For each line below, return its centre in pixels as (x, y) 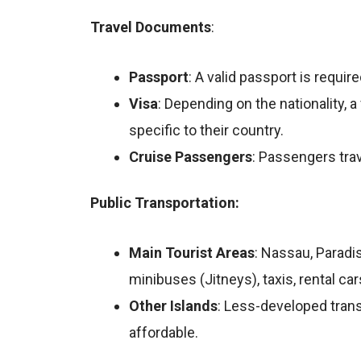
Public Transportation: (165, 202)
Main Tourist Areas (192, 252)
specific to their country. (206, 130)
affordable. (164, 332)
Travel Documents (151, 27)
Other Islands (173, 305)
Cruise (150, 156)
